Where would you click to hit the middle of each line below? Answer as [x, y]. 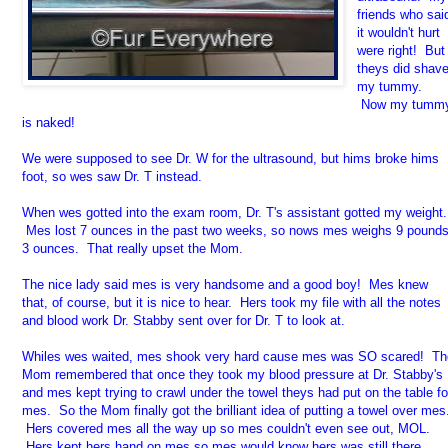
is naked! [48, 123]
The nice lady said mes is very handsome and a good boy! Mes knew [225, 285]
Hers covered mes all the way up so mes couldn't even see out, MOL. [226, 429]
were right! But [401, 51]
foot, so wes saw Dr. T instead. [116, 177]
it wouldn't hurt [399, 33]
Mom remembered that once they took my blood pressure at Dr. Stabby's [232, 375]
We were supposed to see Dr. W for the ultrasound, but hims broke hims [230, 159]
